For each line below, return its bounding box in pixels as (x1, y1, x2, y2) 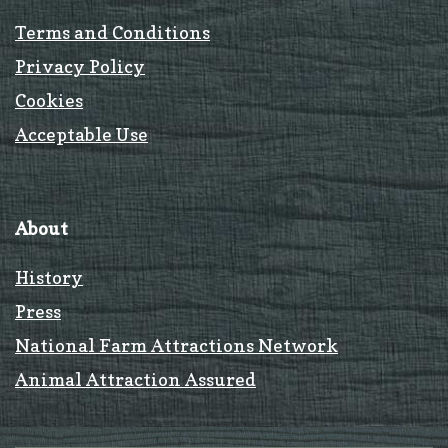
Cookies (15, 89, 83, 111)
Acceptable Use (15, 123, 148, 145)
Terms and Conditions (15, 21, 210, 43)
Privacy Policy (15, 55, 145, 77)
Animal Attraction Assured (15, 368, 256, 390)
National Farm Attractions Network (15, 334, 338, 356)
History (15, 266, 83, 288)
